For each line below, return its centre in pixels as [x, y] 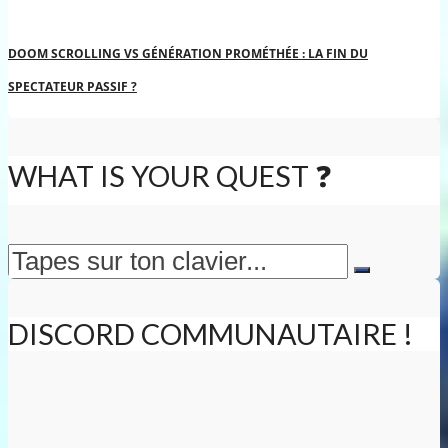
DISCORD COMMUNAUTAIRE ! [210, 334]
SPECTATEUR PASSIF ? [72, 87]
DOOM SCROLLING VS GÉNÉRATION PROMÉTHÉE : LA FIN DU [188, 54]
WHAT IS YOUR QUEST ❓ [170, 176]
